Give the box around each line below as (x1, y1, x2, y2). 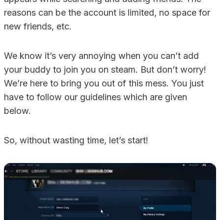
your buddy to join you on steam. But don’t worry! (4, 64, 206, 75)
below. (4, 106, 31, 116)
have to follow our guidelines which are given (4, 92, 187, 102)
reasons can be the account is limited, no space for (4, 7, 210, 18)
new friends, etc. (4, 21, 72, 31)
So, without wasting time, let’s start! (4, 135, 148, 145)
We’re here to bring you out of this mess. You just (4, 78, 204, 88)
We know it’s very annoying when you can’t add (4, 51, 199, 61)
